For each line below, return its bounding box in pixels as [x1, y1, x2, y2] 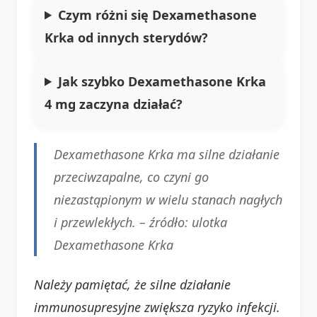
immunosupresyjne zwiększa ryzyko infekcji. [34, 298, 280, 316]
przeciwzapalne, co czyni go [54, 168, 209, 185]
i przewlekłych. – [54, 213, 149, 231]
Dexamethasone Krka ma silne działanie [54, 145, 279, 163]
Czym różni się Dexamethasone [58, 6, 258, 23]
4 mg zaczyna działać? [45, 95, 183, 113]
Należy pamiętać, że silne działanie [34, 275, 231, 293]
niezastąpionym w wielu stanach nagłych [54, 190, 282, 208]
